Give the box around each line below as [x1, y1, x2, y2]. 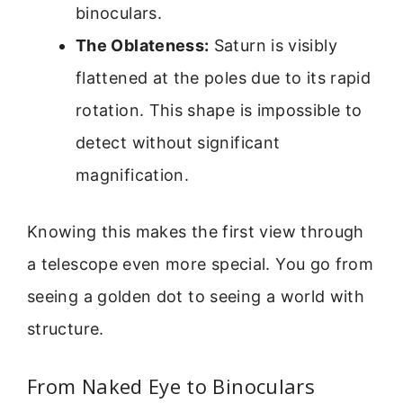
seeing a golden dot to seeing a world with [27, 286, 365, 306]
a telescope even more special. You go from [27, 254, 374, 273]
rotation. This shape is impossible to [76, 100, 363, 120]
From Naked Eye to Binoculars [27, 372, 316, 400]
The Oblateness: [76, 35, 210, 55]
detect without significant [76, 132, 281, 152]
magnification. [76, 165, 190, 184]
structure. [27, 318, 104, 338]
